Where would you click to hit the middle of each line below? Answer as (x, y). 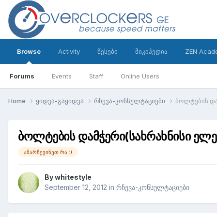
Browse (29, 51)
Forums (22, 76)
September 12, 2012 (76, 187)
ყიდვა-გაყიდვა (61, 101)
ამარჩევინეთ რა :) (48, 152)
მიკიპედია (151, 51)
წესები (108, 51)
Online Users (140, 76)
